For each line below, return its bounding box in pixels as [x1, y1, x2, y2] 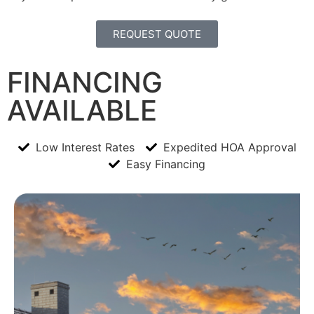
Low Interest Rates [35, 140, 135, 155]
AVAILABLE [7, 93, 157, 128]
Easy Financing [126, 157, 205, 172]
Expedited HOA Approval [163, 140, 296, 155]
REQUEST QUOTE [113, 27, 201, 41]
